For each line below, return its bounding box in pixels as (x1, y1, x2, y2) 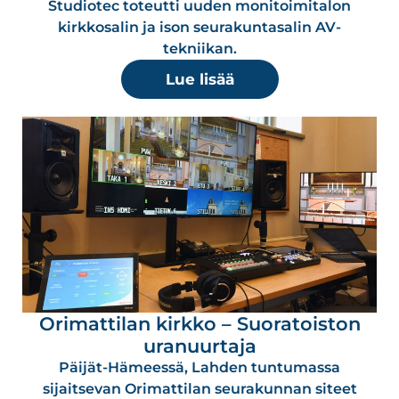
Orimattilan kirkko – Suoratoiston (38, 312, 361, 335)
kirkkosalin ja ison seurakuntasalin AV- (58, 18, 341, 36)
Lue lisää (165, 69, 234, 88)
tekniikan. (162, 39, 237, 57)
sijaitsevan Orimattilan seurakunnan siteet (42, 379, 357, 397)
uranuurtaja (142, 334, 256, 357)
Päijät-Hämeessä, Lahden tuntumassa (59, 358, 340, 376)
